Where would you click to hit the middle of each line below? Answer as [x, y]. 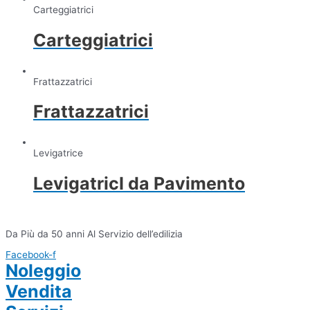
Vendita [39, 292]
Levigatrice [58, 153]
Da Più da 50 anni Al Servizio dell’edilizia [94, 234]
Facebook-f [31, 255]
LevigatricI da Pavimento [139, 183]
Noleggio [43, 271]
